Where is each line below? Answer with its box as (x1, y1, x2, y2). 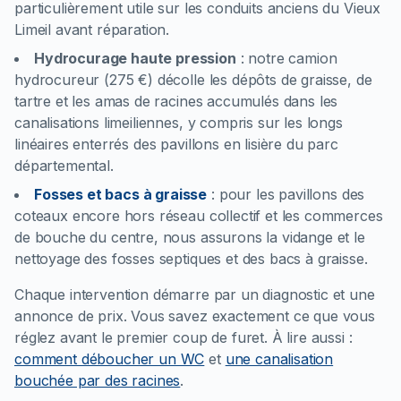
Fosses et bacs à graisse (34, 185, 208, 203)
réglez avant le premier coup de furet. (14, 328, 268, 346)
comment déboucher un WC (14, 350, 205, 368)
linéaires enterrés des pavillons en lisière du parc (14, 135, 338, 153)
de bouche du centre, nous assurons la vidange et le (14, 228, 365, 246)
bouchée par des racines (14, 371, 181, 389)
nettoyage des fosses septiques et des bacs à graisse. (14, 250, 368, 268)
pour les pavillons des (218, 185, 365, 203)
